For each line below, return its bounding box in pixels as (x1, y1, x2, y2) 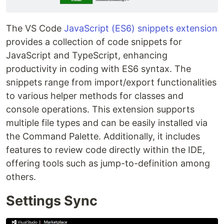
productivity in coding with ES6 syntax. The (6, 63, 191, 74)
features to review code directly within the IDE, (6, 144, 205, 155)
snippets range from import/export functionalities (6, 76, 216, 87)
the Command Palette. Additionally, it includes (6, 130, 200, 141)
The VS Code (6, 22, 64, 33)
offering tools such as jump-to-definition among (6, 157, 210, 168)
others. (6, 171, 36, 182)
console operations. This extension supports (6, 103, 194, 114)
